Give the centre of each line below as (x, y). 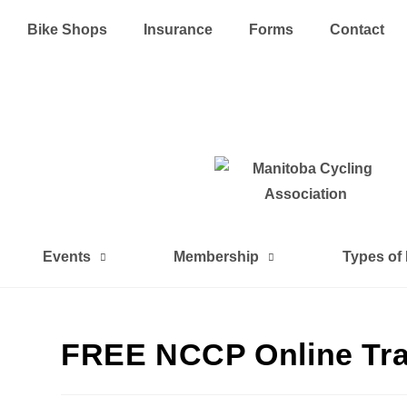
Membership (217, 257)
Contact (357, 30)
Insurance (178, 30)
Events (67, 257)
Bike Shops (67, 30)
